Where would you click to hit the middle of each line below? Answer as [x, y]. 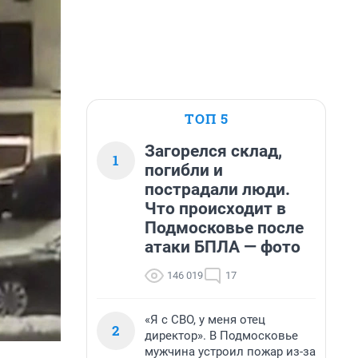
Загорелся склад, [213, 151]
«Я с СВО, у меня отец [205, 320]
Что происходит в [215, 209]
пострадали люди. [217, 189]
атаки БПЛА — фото [223, 247]
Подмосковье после [224, 228]
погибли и [184, 170]
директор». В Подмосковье [221, 336]
